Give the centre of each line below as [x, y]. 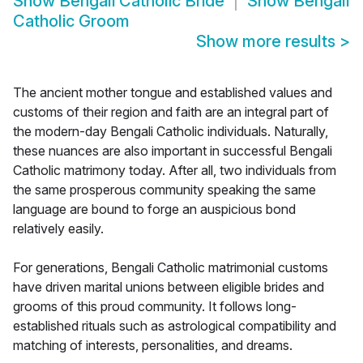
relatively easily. [58, 229]
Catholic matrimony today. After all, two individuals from [175, 171]
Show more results [268, 42]
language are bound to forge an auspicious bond [154, 209]
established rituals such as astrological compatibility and [175, 326]
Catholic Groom [71, 21]
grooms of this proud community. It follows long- [155, 307]
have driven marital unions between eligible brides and [169, 287]
